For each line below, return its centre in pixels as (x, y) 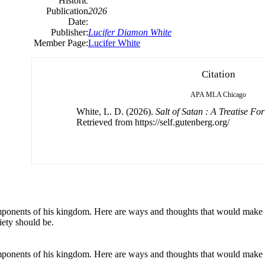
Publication (67, 11)
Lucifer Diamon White (130, 32)
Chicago (235, 94)
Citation (218, 74)
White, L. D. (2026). (116, 111)
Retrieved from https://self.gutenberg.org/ (153, 122)
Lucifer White (114, 43)
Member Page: (61, 43)
